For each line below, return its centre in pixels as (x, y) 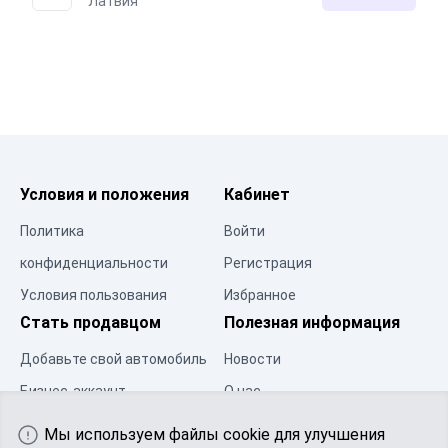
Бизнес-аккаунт (73, 390)
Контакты (257, 422)
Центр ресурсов (74, 422)
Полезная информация (312, 322)
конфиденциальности (94, 262)
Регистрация (268, 262)
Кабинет (257, 194)
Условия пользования (93, 294)
